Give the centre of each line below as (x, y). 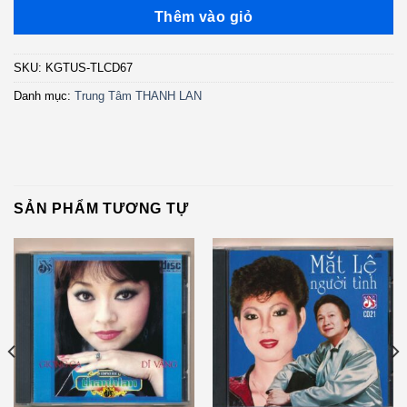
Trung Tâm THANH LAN (138, 96)
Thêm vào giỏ (203, 17)
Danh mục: (44, 96)
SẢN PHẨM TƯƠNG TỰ (101, 208)
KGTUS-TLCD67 (89, 68)
